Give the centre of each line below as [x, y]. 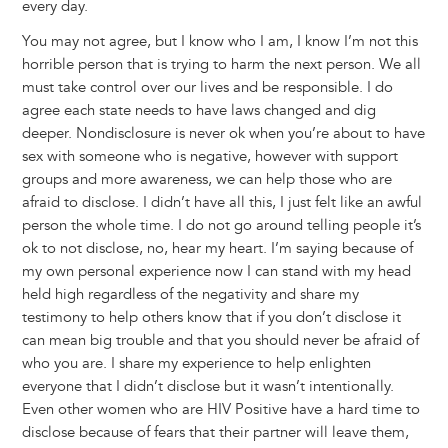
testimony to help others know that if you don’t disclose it [211, 318]
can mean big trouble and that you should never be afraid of [220, 341]
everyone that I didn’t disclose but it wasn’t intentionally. [207, 387]
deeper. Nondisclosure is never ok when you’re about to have [223, 134]
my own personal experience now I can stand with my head [216, 272]
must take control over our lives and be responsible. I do [207, 88]
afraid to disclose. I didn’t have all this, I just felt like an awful [221, 203]
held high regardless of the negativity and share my [190, 295]
